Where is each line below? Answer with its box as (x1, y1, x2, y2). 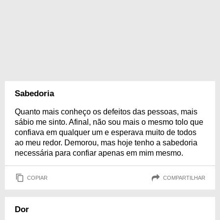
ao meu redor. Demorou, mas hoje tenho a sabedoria (15, 138, 197, 147)
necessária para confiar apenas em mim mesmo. (15, 149, 183, 157)
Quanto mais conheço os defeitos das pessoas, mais (15, 108, 197, 116)
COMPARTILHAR (163, 174, 205, 181)
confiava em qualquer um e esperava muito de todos (15, 128, 196, 137)
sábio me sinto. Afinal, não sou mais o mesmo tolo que (15, 118, 203, 126)
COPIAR (27, 174, 48, 181)
